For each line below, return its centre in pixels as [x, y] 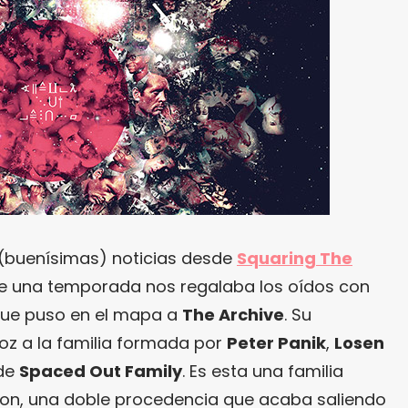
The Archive [233, 314]
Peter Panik [276, 342]
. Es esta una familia [263, 371]
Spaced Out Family [101, 371]
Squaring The [295, 258]
